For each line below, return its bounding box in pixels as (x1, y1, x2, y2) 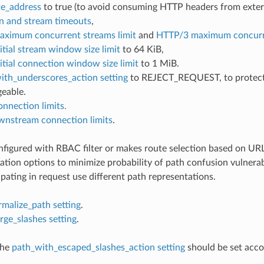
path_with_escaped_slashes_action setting (11, 242, 185, 252)
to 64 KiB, (120, 44, 164, 54)
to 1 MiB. (138, 58, 179, 68)
